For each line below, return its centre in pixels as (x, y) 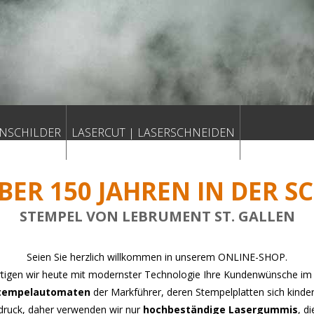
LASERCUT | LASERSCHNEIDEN (153, 132)
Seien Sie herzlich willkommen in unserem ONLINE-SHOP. (157, 257)
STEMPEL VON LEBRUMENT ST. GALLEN (157, 217)
